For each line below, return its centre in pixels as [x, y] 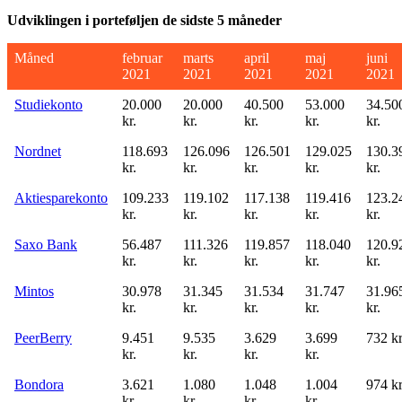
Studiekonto [48, 104]
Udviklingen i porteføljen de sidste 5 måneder [144, 20]
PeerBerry [43, 337]
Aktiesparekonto [61, 197]
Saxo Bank [46, 244]
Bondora [39, 384]
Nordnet [38, 151]
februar [142, 57]
